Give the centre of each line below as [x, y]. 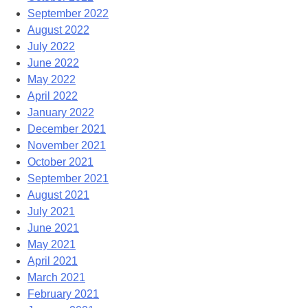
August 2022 [58, 30]
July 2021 [51, 212]
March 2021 [56, 278]
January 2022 [61, 113]
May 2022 [52, 80]
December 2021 [67, 129]
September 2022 [68, 14]
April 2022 [53, 96]
